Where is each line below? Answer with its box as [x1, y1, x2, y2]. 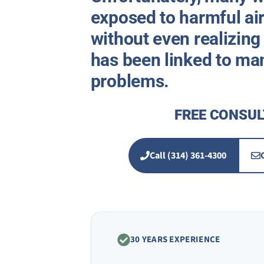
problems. [90, 70, 170, 91]
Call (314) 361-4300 [150, 148, 227, 162]
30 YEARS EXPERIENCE [130, 233, 220, 246]
